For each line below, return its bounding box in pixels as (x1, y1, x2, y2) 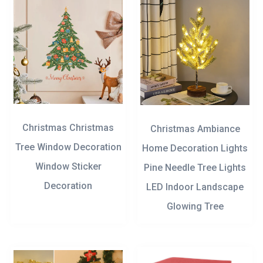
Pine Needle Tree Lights (144, 161, 246, 173)
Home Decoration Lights (142, 142, 248, 154)
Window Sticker (35, 161, 102, 173)
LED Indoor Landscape (146, 181, 244, 193)
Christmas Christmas (22, 122, 114, 134)
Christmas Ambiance (150, 123, 240, 134)
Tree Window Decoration (15, 141, 122, 153)
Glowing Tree (166, 200, 224, 212)
